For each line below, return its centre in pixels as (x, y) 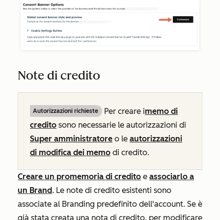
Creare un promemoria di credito (79, 177)
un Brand (35, 191)
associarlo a (172, 177)
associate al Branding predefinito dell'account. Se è (110, 204)
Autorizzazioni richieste (66, 111)
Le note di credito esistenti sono (114, 191)
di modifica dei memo (70, 153)
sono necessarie (86, 125)
